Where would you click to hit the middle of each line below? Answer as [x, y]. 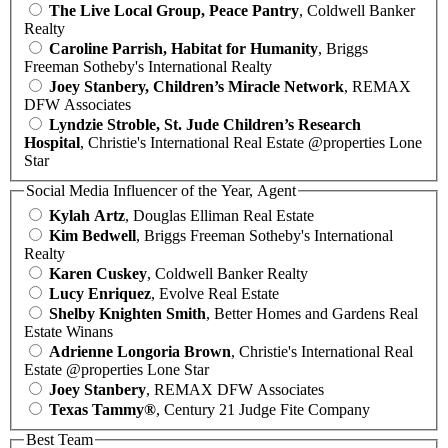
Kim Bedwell [92, 236]
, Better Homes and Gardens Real [312, 314]
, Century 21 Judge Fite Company [263, 410]
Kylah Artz [87, 216]
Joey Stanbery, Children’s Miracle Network [196, 86]
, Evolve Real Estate [215, 294]
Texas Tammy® [102, 410]
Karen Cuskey [98, 274]
